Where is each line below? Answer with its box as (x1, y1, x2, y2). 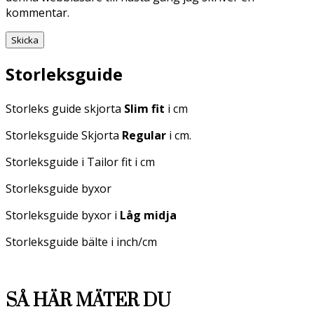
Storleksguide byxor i (6, 207, 120, 223)
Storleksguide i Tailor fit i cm (6, 153, 155, 170)
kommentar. (6, 4, 69, 20)
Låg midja (120, 207, 177, 223)
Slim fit (124, 100, 165, 116)
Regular (122, 127, 166, 143)
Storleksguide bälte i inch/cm (6, 233, 157, 250)
